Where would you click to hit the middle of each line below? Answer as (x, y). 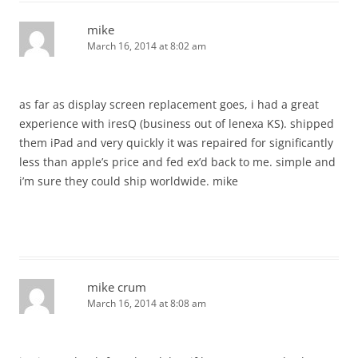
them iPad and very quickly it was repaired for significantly (176, 143)
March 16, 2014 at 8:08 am (147, 304)
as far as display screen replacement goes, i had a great (169, 105)
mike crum (117, 287)
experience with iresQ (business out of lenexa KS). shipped (177, 124)
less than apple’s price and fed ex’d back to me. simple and (177, 162)
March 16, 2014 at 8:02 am (147, 46)
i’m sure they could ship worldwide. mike (129, 181)
